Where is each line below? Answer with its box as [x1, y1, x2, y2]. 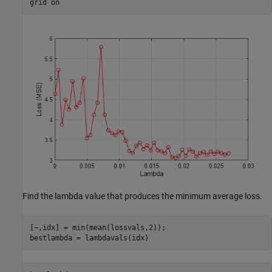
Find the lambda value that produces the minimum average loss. [22, 191, 262, 202]
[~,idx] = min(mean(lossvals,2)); [29, 223, 166, 232]
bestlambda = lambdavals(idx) [29, 233, 149, 242]
